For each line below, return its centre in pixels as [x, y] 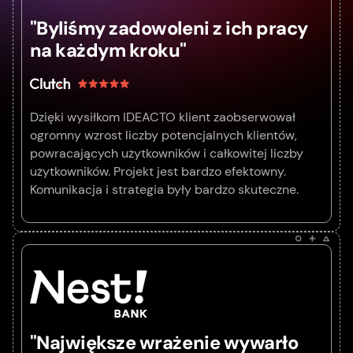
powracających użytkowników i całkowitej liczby [166, 154]
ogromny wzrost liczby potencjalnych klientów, [163, 136]
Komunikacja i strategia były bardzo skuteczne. [164, 190]
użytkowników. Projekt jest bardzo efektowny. [158, 172]
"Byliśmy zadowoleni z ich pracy [169, 29]
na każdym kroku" [108, 51]
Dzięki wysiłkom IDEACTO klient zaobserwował [162, 117]
